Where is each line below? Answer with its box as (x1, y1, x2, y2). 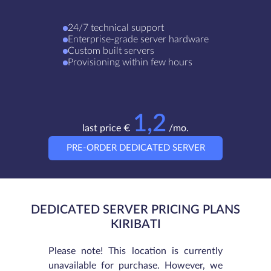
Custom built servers (67, 46, 154, 56)
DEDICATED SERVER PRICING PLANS (31, 204, 240, 216)
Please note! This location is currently (48, 246, 223, 256)
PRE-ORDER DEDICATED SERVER (66, 143, 205, 152)
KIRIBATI (110, 218, 161, 230)
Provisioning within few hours (67, 57, 192, 67)
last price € (82, 123, 133, 133)
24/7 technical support (67, 23, 164, 33)
